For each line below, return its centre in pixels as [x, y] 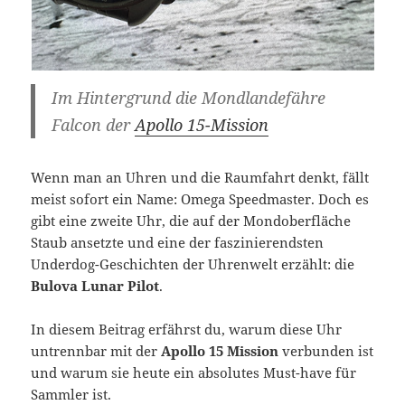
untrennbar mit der [96, 351]
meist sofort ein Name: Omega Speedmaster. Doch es [200, 199]
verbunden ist [326, 351]
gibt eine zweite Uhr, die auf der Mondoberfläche [191, 221]
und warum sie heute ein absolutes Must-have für [194, 373]
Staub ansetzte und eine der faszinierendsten [178, 243]
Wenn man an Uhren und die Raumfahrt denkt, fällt [200, 178]
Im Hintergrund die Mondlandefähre [188, 97]
